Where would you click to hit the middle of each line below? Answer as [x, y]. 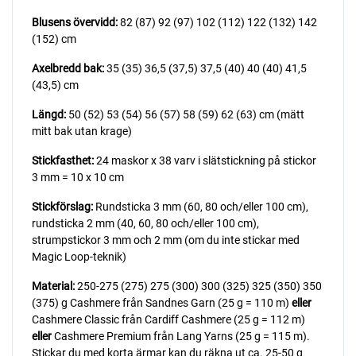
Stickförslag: [62, 206]
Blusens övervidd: [75, 22]
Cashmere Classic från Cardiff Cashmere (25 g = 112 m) [168, 319]
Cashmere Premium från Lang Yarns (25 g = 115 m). [181, 336]
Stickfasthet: [63, 160]
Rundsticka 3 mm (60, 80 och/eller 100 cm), [201, 206]
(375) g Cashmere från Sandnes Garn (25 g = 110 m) [162, 302]
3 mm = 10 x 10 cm [78, 177]
